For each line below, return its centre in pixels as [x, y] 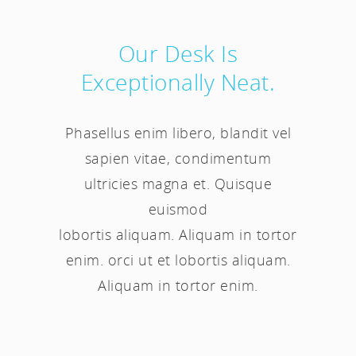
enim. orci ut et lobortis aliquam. [178, 259]
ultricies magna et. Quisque [178, 183]
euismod [178, 209]
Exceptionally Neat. [178, 81]
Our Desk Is [178, 53]
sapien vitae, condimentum [178, 158]
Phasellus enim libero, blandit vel [178, 132]
